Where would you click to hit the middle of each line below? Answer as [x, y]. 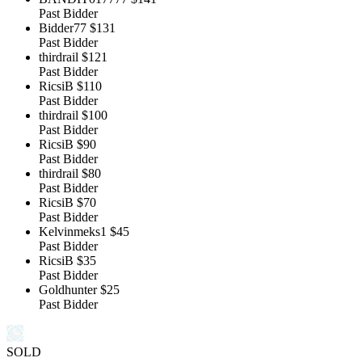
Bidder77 [63, 28]
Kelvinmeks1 [73, 232]
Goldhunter [68, 290]
